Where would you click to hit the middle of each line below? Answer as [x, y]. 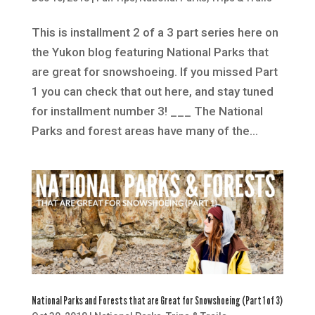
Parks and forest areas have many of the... [144, 130]
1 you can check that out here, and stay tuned [152, 91]
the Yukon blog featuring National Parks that [150, 52]
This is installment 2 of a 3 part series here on [155, 32]
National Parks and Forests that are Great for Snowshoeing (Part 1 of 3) [157, 300]
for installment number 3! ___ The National [147, 111]
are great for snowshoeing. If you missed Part [154, 71]
